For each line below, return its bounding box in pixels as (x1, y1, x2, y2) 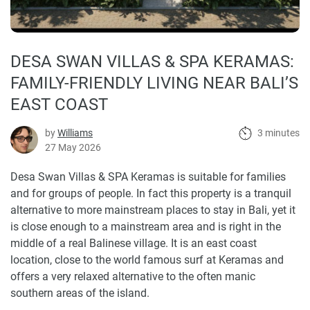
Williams (57, 127, 93, 138)
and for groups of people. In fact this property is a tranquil (10, 187, 291, 200)
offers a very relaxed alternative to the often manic (10, 270, 255, 283)
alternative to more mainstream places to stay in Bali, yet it (10, 203, 295, 217)
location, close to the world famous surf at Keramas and (10, 253, 284, 266)
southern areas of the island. (10, 286, 149, 300)
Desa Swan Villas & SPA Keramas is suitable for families (10, 170, 286, 183)
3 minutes (257, 127, 300, 138)
